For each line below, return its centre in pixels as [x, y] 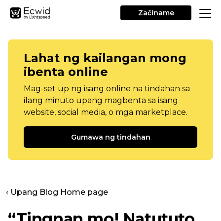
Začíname [156, 13]
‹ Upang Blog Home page [57, 192]
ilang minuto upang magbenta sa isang [101, 100]
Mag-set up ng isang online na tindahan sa [107, 89]
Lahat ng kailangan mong [105, 58]
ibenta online [66, 72]
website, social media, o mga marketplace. [106, 112]
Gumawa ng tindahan [110, 137]
